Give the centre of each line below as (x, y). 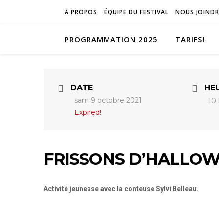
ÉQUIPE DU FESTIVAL (136, 12)
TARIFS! (190, 39)
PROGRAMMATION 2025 (111, 39)
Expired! (88, 112)
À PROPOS (81, 12)
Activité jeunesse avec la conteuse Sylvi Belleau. (121, 189)
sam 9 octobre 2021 (108, 100)
